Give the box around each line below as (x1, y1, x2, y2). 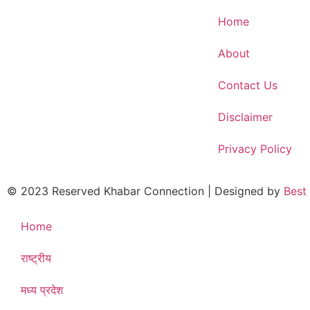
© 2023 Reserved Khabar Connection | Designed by (7, 184, 284, 199)
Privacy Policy (218, 142, 292, 156)
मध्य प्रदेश (21, 283, 63, 298)
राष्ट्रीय (21, 251, 51, 266)
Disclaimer (218, 110, 273, 125)
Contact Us (218, 78, 277, 93)
